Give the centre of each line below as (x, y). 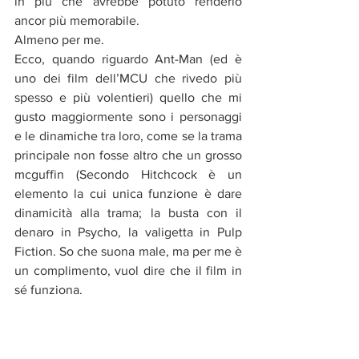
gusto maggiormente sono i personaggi (128, 117)
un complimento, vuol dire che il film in (128, 271)
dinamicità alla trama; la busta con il (128, 213)
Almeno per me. (59, 40)
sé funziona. (48, 290)
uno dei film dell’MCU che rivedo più (128, 79)
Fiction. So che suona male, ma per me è (128, 252)
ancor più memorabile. (79, 21)
